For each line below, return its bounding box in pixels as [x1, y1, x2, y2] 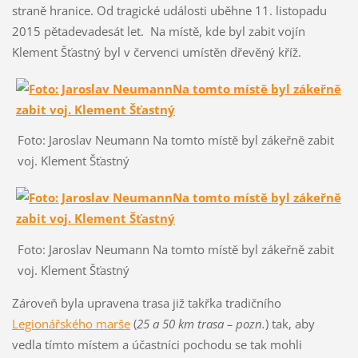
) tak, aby [265, 315, 315, 332]
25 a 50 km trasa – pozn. [136, 315, 265, 332]
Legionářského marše [11, 315, 130, 332]
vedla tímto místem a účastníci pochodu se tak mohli [11, 336, 302, 352]
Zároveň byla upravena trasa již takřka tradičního [11, 294, 281, 311]
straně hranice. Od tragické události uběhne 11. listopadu [11, 2, 327, 18]
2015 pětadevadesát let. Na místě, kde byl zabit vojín [11, 22, 305, 39]
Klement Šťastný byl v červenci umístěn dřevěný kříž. [11, 43, 301, 60]
